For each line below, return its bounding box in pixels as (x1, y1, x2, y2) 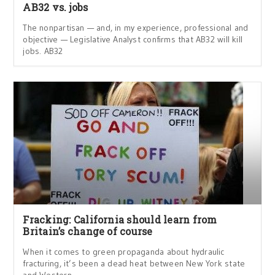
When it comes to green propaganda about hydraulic (23, 246, 225, 257)
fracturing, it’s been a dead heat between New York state (23, 257, 246, 269)
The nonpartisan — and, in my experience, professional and (23, 21, 249, 33)
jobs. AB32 (23, 45, 63, 56)
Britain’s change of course (23, 224, 153, 238)
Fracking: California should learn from (23, 212, 217, 226)
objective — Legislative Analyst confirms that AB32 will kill (23, 33, 243, 45)
